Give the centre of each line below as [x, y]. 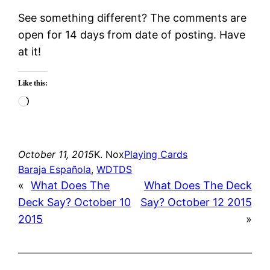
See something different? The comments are [133, 17]
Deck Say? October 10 [75, 202]
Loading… [54, 102]
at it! [30, 51]
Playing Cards [156, 154]
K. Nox [109, 154]
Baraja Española [55, 169]
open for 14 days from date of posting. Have [132, 34]
